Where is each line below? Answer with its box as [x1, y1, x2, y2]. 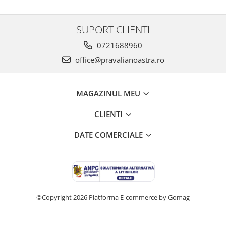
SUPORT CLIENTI [76, 22, 150, 36]
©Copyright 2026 [36, 192, 89, 202]
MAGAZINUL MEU [76, 88, 142, 98]
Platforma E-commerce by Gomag [89, 192, 190, 202]
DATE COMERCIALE [74, 129, 145, 140]
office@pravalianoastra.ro [73, 54, 164, 65]
